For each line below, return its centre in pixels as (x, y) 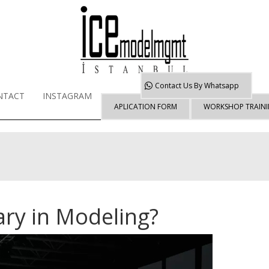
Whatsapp (221, 86)
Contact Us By (179, 86)
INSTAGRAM (67, 95)
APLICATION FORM (146, 107)
